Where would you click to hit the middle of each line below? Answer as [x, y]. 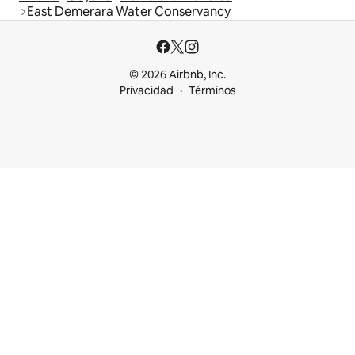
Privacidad [146, 91]
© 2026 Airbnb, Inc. [177, 75]
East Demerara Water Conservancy [129, 12]
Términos [212, 91]
